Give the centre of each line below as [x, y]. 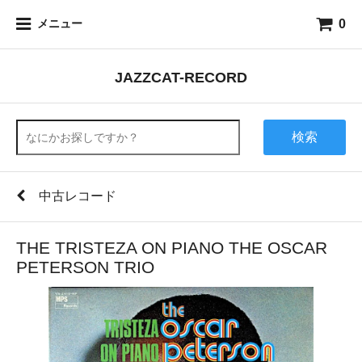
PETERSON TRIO [85, 267]
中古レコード [78, 196]
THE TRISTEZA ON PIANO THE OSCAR [172, 248]
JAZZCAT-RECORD [181, 77]
